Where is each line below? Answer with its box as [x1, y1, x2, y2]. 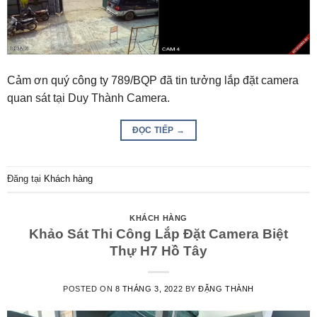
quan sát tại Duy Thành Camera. [7, 92, 170, 105]
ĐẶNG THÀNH [198, 284, 254, 294]
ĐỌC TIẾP [132, 125, 176, 136]
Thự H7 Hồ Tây [110, 243, 207, 259]
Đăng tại [7, 173, 44, 184]
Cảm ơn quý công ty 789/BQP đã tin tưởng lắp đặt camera [7, 74, 299, 87]
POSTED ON [63, 284, 115, 294]
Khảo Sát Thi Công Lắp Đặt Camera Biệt [29, 226, 288, 242]
